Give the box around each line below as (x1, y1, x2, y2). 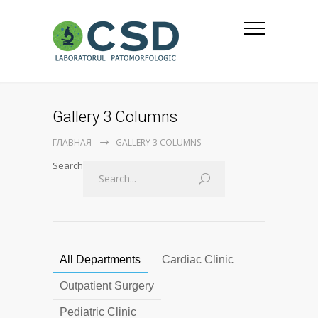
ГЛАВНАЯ (53, 136, 92, 148)
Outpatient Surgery (60, 280, 154, 292)
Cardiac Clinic (162, 253, 234, 265)
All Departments (60, 253, 141, 265)
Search (53, 159, 83, 172)
